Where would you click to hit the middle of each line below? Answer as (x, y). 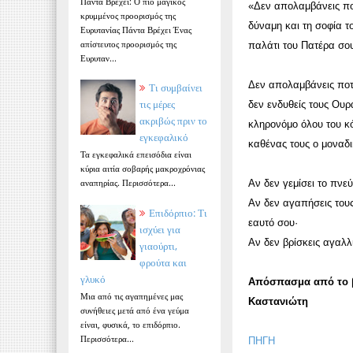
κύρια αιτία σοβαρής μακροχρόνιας (143, 169)
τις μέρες (157, 104)
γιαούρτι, (158, 245)
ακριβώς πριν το (173, 120)
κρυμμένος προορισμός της (128, 15)
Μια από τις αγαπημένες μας (132, 296)
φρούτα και (163, 262)
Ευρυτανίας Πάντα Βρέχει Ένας (136, 29)
